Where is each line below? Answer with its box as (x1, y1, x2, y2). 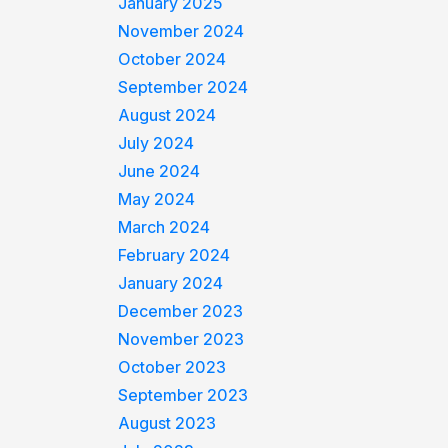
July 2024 (118, 133, 195, 153)
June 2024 (118, 161, 201, 181)
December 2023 (118, 301, 244, 321)
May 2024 (118, 189, 196, 209)
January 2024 (118, 273, 224, 293)
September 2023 (118, 385, 249, 405)
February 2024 (118, 245, 231, 265)
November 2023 (118, 329, 245, 349)
